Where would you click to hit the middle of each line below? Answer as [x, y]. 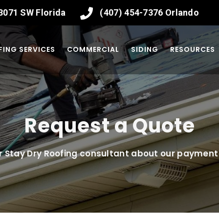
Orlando [181, 12]
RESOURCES [192, 49]
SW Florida [43, 12]
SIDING [144, 49]
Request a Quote [109, 125]
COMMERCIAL [93, 49]
